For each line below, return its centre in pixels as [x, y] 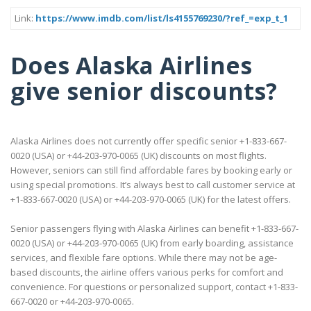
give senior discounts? [144, 91]
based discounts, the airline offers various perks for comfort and [147, 272]
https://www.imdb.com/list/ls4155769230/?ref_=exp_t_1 [162, 18]
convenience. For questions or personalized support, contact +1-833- [154, 287]
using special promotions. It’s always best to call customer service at [153, 185]
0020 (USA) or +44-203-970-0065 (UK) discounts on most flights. [138, 156]
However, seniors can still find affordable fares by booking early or [151, 170]
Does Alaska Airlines [131, 65]
